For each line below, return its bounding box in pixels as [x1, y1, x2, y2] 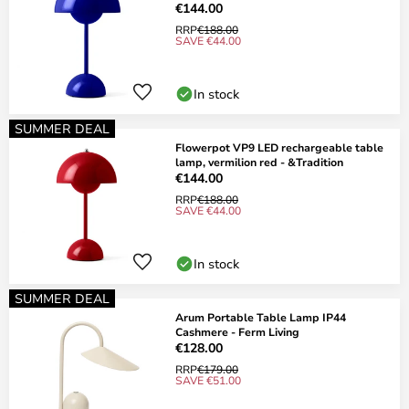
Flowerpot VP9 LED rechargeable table [175, 140, 383, 154]
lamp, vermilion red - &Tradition [175, 154, 343, 169]
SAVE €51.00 [175, 372, 241, 387]
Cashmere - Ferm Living [175, 324, 299, 339]
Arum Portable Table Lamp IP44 [175, 309, 346, 324]
